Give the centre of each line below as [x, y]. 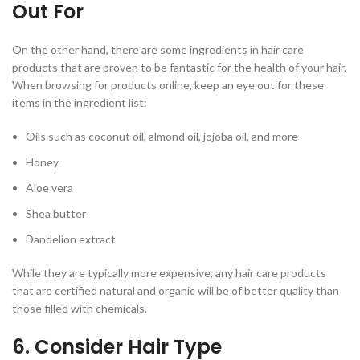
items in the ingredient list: [80, 103]
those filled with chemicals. [80, 309]
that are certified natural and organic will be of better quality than [176, 291]
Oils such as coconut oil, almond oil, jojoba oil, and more [162, 137]
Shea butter [56, 214]
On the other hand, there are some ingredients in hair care [158, 50]
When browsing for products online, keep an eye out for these [168, 85]
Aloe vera [49, 188]
